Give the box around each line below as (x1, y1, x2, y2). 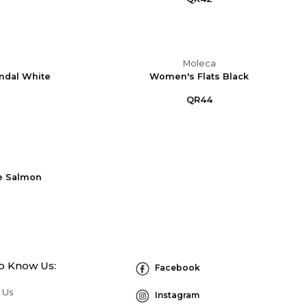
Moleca (182, 58, 216, 69)
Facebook (154, 262, 200, 273)
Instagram (154, 289, 199, 300)
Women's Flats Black (149, 71, 249, 82)
